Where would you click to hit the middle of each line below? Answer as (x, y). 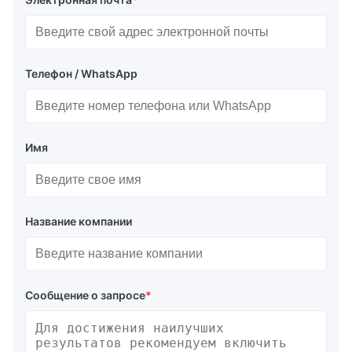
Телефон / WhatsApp (81, 74)
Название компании (79, 222)
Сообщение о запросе (85, 295)
